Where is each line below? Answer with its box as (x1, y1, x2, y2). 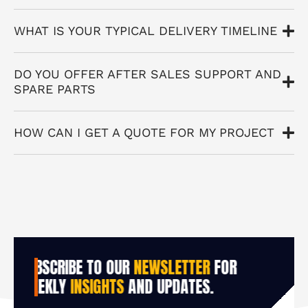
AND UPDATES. (156, 274, 245, 300)
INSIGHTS (102, 274, 156, 300)
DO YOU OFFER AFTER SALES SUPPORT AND (14, 67, 281, 82)
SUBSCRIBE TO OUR (52, 255, 166, 280)
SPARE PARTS (14, 82, 96, 97)
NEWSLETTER (166, 255, 242, 280)
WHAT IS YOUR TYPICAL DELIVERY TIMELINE (14, 23, 277, 38)
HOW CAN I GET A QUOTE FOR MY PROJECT (14, 125, 274, 140)
